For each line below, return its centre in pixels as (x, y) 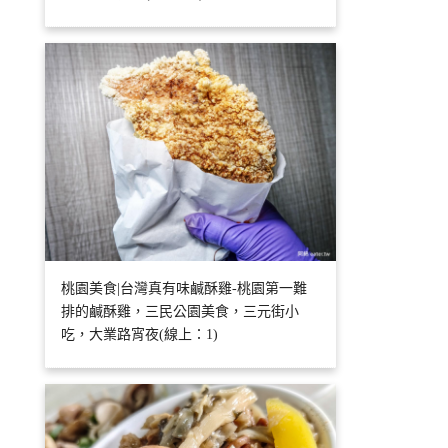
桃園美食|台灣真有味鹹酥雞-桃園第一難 (184, 289)
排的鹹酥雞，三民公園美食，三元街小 (180, 312)
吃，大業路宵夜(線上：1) (140, 335)
